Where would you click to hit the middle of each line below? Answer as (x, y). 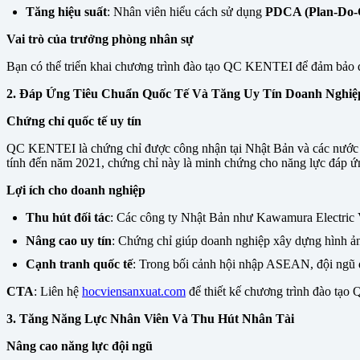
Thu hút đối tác (68, 218)
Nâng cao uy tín (69, 241)
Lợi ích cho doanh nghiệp (76, 190)
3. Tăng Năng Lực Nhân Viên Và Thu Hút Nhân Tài (150, 319)
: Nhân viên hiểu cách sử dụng (186, 12)
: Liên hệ (58, 292)
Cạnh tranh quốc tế (79, 264)
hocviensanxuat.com (134, 292)
